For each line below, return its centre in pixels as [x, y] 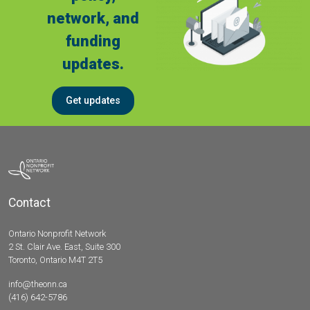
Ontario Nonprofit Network [57, 234]
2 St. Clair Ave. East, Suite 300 [64, 247]
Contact [29, 203]
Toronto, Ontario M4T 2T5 [55, 260]
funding [93, 41]
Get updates [93, 100]
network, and [93, 18]
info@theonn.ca [38, 284]
